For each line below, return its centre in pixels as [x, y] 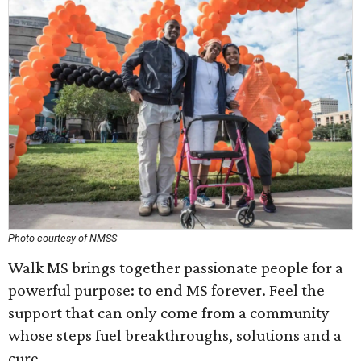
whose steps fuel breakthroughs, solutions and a [175, 335]
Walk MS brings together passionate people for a [176, 268]
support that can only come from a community [169, 313]
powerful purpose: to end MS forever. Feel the [166, 290]
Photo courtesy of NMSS [62, 238]
